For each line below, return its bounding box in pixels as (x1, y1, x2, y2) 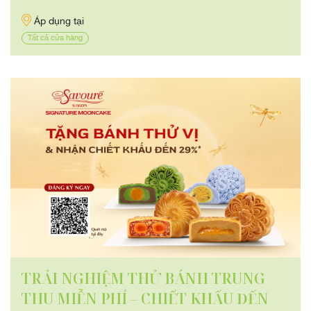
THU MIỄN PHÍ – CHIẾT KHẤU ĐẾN (22, 288, 269, 308)
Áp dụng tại (33, 13, 84, 26)
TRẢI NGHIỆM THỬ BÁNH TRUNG (22, 268, 265, 288)
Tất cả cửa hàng (28, 31, 83, 42)
